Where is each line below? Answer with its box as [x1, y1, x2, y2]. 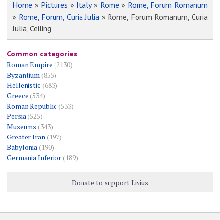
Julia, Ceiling [12, 24, 52, 34]
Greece [7, 91, 29, 101]
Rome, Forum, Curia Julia [18, 12, 100, 22]
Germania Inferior [7, 153, 62, 163]
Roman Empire [7, 60, 53, 70]
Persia [7, 111, 27, 121]
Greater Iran [7, 132, 46, 142]
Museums [7, 122, 37, 132]
